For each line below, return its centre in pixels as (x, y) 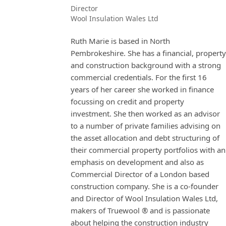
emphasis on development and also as (137, 162)
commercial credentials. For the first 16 (139, 77)
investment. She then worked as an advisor (145, 113)
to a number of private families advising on (146, 125)
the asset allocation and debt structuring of (145, 137)
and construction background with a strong (146, 65)
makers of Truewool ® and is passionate (140, 210)
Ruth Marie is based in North (120, 41)
